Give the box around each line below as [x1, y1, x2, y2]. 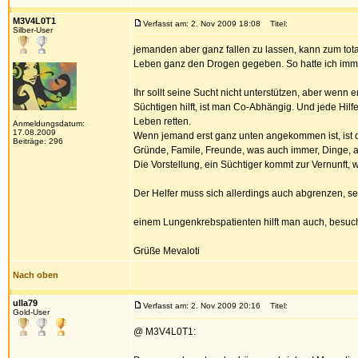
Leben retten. [133, 116, 191, 127]
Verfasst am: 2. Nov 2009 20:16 [143, 301, 261, 310]
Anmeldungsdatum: [13, 119, 85, 128]
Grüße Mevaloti [133, 245, 200, 257]
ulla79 [13, 298, 38, 308]
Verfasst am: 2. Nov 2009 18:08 [143, 19, 261, 28]
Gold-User [13, 308, 50, 316]
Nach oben [13, 270, 58, 280]
